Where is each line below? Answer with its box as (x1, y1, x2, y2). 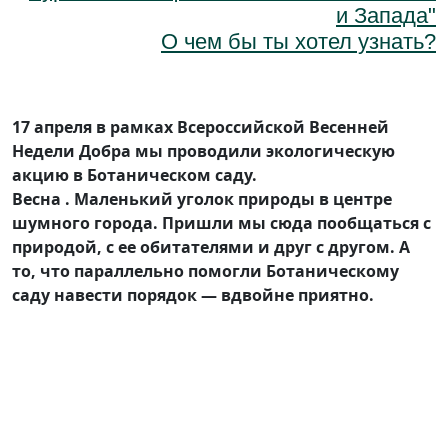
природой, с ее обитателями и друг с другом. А (12, 236, 410, 259)
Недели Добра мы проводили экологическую (12, 140, 395, 163)
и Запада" (336, 3, 436, 29)
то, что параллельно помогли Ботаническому (12, 260, 399, 283)
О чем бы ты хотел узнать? (161, 29, 436, 55)
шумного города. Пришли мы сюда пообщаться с (12, 212, 431, 235)
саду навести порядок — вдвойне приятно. (12, 284, 374, 307)
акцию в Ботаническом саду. (12, 164, 257, 187)
